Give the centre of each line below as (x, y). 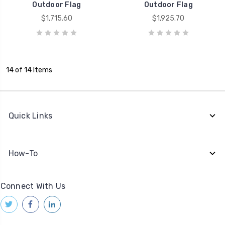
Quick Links (30, 116)
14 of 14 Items (29, 70)
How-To (23, 153)
